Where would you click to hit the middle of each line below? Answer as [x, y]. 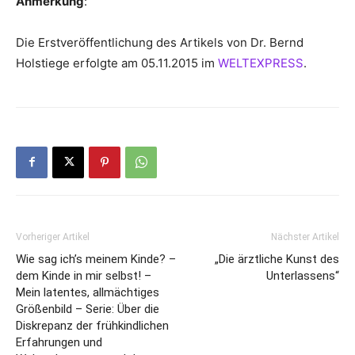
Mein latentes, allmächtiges [88, 292]
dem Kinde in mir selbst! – [84, 275]
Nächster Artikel [305, 237]
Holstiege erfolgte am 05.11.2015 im [117, 63]
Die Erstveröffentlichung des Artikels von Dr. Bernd [160, 42]
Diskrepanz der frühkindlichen [92, 325]
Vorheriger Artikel [53, 237]
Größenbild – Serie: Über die [88, 309]
